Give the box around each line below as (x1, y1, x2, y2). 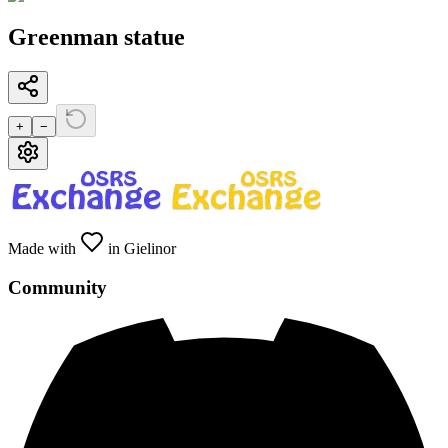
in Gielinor (104, 240, 176, 258)
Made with (8, 240, 80, 258)
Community (8, 276, 107, 298)
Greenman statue (8, 24, 185, 51)
